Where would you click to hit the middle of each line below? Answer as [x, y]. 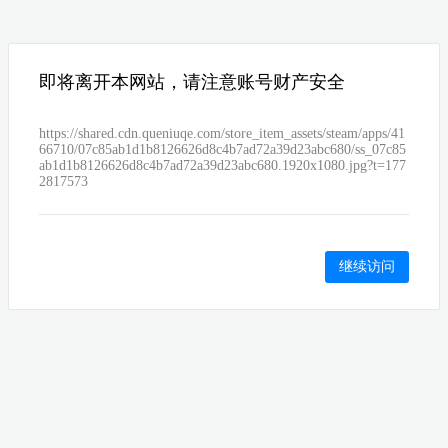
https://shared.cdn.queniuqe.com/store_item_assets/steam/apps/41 [222, 134]
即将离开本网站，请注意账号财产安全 [192, 82]
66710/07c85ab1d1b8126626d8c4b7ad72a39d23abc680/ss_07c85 [222, 150]
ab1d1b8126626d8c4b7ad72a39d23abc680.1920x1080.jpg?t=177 [222, 166]
